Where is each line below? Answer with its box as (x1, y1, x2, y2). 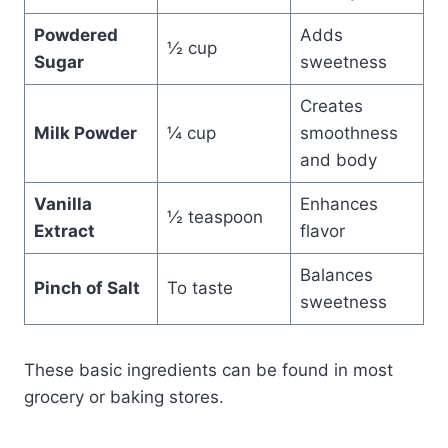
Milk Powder (33, 123, 137, 144)
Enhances (299, 194, 378, 215)
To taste (166, 278, 233, 299)
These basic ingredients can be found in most (24, 360, 393, 381)
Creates (299, 96, 363, 117)
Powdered (33, 25, 118, 46)
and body (299, 150, 377, 171)
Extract (33, 221, 95, 242)
